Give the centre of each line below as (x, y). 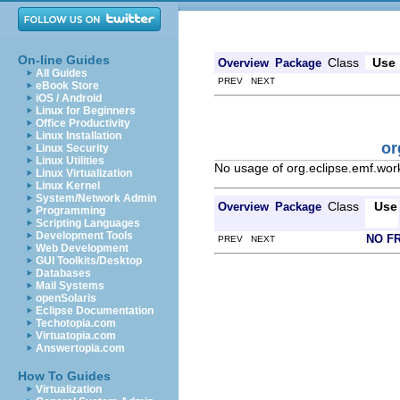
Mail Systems (70, 286)
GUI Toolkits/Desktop (89, 261)
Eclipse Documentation (95, 311)
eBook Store (67, 86)
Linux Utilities (70, 161)
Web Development (82, 248)
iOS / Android (69, 98)
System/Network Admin (96, 198)
